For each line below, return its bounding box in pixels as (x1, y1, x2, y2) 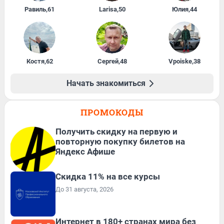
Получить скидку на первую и (55, 126, 177, 136)
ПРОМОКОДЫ (80, 106, 143, 118)
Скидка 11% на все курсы (55, 171, 160, 181)
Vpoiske (168, 57, 192, 65)
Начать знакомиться (66, 78, 145, 88)
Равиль (24, 5, 46, 13)
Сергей (97, 57, 118, 65)
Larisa (98, 5, 117, 13)
